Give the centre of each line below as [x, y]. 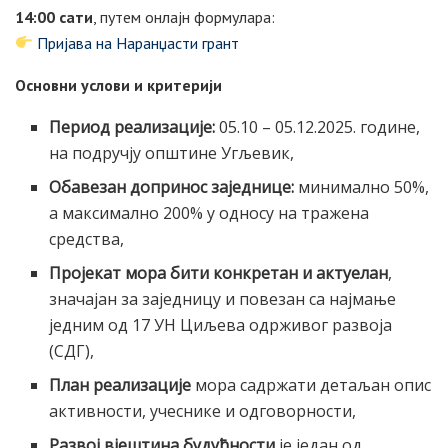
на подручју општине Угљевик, [172, 152]
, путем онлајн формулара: [184, 16]
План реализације [120, 384]
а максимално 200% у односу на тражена [209, 212]
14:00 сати [54, 16]
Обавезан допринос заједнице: [172, 186]
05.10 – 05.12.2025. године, [318, 126]
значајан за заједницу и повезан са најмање [223, 298]
